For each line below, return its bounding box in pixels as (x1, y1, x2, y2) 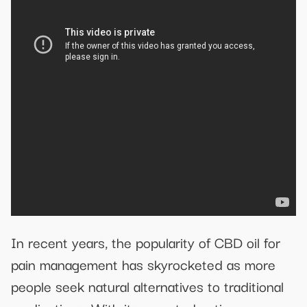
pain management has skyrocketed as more (11, 252, 275, 275)
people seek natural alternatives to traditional (11, 274, 284, 297)
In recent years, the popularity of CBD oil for (11, 230, 280, 253)
